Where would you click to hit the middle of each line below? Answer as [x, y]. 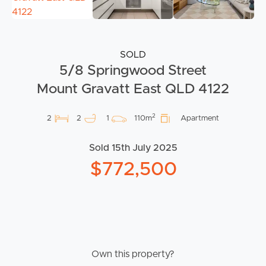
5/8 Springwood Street [133, 71]
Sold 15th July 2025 [133, 148]
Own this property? [133, 254]
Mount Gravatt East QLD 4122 [133, 89]
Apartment [200, 119]
